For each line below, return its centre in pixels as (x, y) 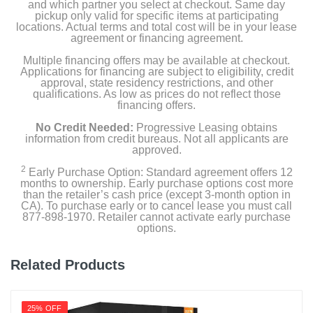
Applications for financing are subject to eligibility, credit (156, 72)
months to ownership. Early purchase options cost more (156, 183)
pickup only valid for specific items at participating (156, 16)
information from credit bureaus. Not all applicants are (156, 139)
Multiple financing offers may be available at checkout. (156, 60)
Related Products (68, 265)
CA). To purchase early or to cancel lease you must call (156, 206)
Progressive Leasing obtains (205, 128)
